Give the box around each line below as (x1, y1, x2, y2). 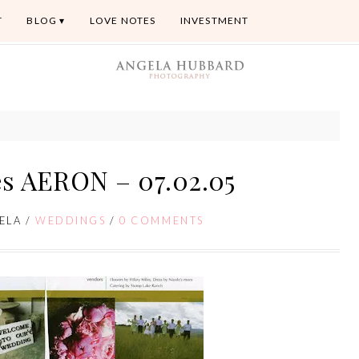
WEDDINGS (35, 213, 107, 227)
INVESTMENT (179, 14, 249, 26)
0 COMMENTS (119, 213, 204, 227)
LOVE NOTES (89, 14, 156, 26)
